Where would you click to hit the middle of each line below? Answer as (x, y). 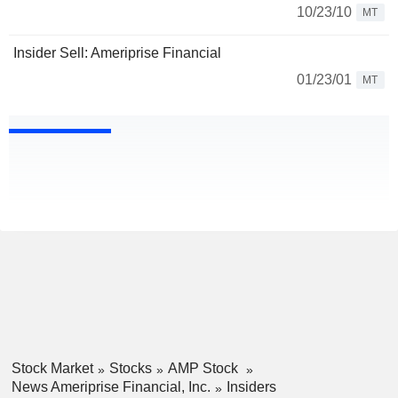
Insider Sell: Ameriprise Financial (117, 53)
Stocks (130, 369)
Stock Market (52, 369)
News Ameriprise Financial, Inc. (111, 386)
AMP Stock (204, 369)
